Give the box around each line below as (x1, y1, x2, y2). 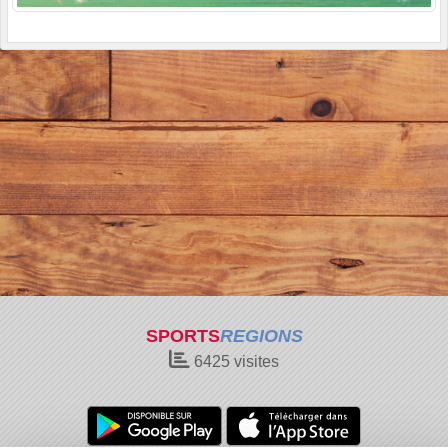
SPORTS (145, 326, 220, 346)
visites (230, 353, 279, 370)
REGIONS (219, 326, 303, 346)
